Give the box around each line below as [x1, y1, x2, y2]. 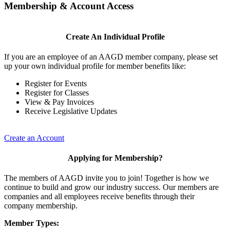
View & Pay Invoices [25, 97, 94, 106]
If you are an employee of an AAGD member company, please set [4, 52, 218, 61]
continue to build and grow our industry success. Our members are [4, 183, 219, 192]
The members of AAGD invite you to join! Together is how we [4, 174, 209, 183]
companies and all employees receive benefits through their [4, 192, 195, 201]
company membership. [4, 201, 80, 210]
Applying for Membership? [67, 154, 163, 163]
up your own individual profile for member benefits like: [4, 61, 186, 70]
